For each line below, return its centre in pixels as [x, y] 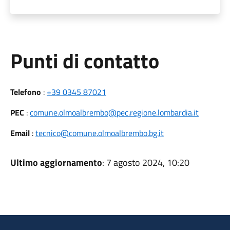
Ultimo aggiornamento [56, 162]
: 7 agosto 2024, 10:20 [146, 162]
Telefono [25, 92]
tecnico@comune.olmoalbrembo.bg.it [99, 133]
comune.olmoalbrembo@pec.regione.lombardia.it [114, 112]
